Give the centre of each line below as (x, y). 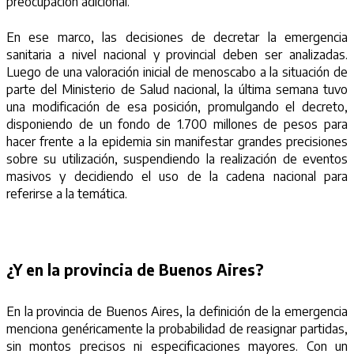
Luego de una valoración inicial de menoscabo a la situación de (177, 72)
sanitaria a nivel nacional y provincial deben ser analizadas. (177, 54)
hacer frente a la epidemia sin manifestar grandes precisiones (177, 141)
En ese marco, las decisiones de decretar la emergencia (177, 37)
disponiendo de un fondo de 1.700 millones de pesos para (177, 124)
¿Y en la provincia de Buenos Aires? (135, 270)
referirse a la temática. (67, 193)
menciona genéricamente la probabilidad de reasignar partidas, (177, 329)
